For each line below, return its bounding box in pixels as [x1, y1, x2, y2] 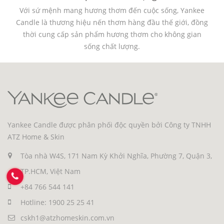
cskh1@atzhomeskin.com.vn [20, 213, 114, 222]
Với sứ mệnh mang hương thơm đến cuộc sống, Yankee [19, 5, 204, 15]
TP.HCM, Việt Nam [20, 166, 80, 176]
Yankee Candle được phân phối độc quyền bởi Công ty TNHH [7, 120, 211, 129]
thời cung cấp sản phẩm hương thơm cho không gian [22, 29, 201, 39]
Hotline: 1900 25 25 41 [20, 197, 94, 207]
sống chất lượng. [84, 41, 140, 51]
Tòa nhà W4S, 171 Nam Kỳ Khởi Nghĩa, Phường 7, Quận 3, [20, 151, 212, 160]
